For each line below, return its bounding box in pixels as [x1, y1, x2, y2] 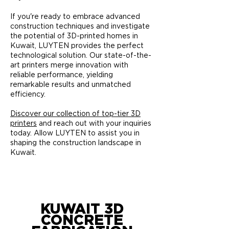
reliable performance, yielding [10, 72, 113, 79]
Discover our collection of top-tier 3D [10, 110, 141, 118]
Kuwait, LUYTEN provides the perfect [10, 42, 144, 50]
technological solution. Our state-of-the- [10, 52, 151, 59]
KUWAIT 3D [40, 202, 124, 217]
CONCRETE [40, 214, 123, 228]
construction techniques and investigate [10, 23, 150, 30]
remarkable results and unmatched [10, 81, 131, 88]
